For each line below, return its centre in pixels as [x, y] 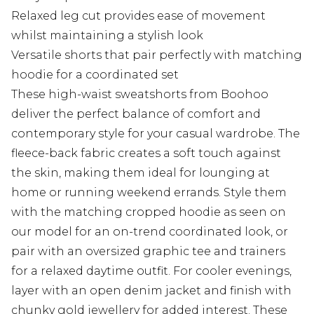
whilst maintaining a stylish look [107, 36]
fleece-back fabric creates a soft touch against [146, 153]
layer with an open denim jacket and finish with [151, 291]
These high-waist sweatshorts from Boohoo [140, 95]
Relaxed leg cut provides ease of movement [138, 16]
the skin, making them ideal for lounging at [141, 173]
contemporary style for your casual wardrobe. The [156, 134]
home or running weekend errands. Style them [149, 193]
